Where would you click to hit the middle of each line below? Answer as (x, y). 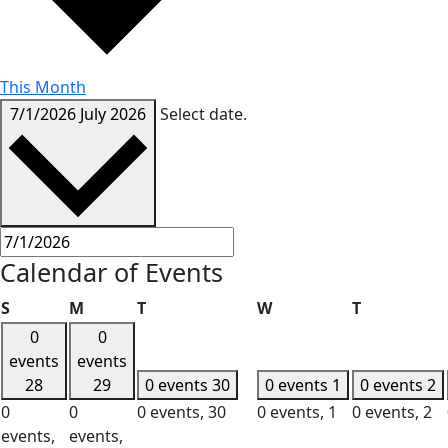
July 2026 (113, 113)
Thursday (397, 306)
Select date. (203, 113)
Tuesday (177, 306)
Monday (115, 306)
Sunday (39, 306)
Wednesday (316, 306)
